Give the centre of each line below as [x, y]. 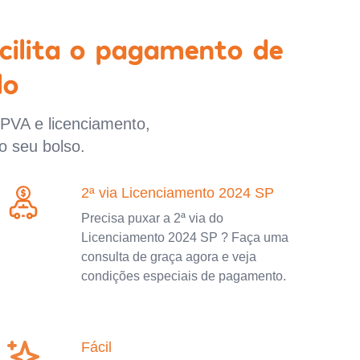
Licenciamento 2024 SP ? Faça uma [185, 237]
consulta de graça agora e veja [169, 256]
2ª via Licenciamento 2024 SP [178, 192]
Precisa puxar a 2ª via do [153, 218]
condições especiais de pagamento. [184, 276]
